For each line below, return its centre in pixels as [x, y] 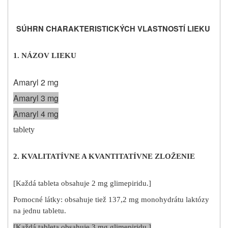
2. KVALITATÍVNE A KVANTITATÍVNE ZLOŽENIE [104, 156]
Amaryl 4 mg [36, 114]
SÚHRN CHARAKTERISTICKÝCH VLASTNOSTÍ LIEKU [113, 29]
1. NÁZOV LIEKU [45, 56]
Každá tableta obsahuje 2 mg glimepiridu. [82, 183]
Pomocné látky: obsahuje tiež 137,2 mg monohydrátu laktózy [111, 200]
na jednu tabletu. [40, 211]
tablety [24, 130]
